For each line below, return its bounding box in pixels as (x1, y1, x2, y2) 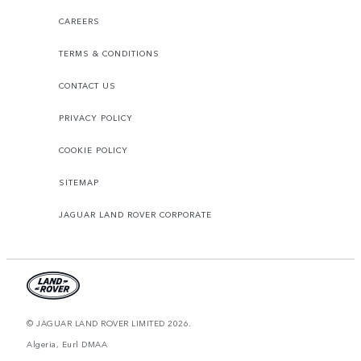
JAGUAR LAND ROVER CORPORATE (59, 209, 212, 221)
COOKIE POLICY (59, 144, 128, 156)
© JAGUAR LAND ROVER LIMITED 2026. (27, 317, 192, 330)
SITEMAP (59, 176, 99, 189)
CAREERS (59, 15, 100, 27)
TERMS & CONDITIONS (59, 48, 160, 60)
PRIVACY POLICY (59, 112, 133, 124)
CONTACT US (59, 80, 116, 92)
